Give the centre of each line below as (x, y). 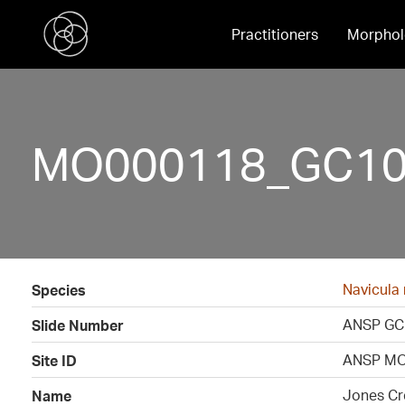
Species (59, 290)
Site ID (54, 361)
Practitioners (274, 34)
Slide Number (78, 325)
